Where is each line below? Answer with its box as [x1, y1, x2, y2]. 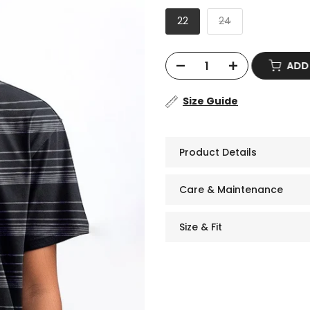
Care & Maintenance [179, 182, 283, 197]
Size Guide [183, 94, 238, 108]
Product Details [179, 145, 257, 159]
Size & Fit [179, 219, 222, 234]
